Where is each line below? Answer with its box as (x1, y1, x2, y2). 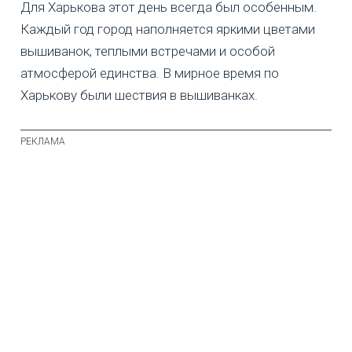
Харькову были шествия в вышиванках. (20, 87, 258, 104)
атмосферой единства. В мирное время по (20, 65, 279, 82)
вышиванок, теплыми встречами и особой (20, 43, 275, 60)
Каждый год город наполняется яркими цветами (20, 21, 315, 38)
